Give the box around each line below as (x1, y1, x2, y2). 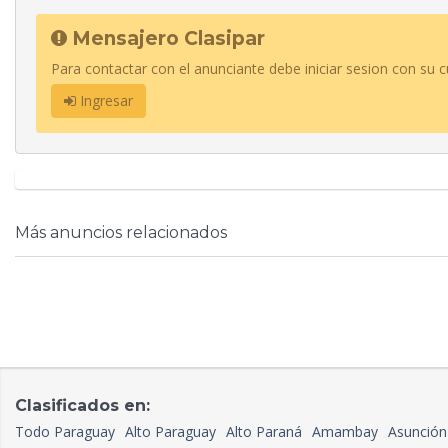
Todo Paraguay (15, 422, 115, 442)
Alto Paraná (226, 422, 302, 442)
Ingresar (76, 91, 133, 111)
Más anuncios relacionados (15, 223, 227, 243)
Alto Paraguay (125, 422, 216, 442)
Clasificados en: (15, 396, 150, 416)
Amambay (312, 422, 378, 442)
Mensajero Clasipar (67, 27, 265, 51)
